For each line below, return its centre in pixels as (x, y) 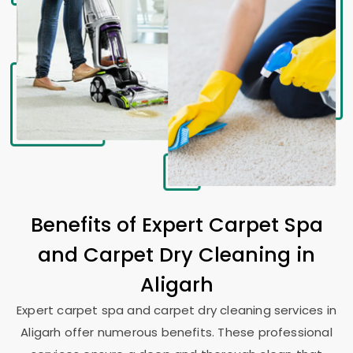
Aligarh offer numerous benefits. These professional (176, 332)
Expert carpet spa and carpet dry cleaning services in (176, 310)
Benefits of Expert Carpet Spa (176, 225)
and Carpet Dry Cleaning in (176, 255)
